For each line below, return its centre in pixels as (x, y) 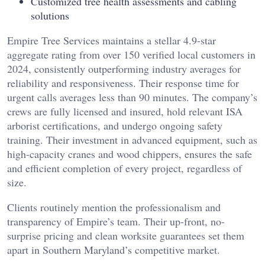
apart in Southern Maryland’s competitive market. (114, 249)
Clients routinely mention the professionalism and (114, 207)
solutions (50, 15)
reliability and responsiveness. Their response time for (123, 83)
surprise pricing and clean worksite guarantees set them (126, 235)
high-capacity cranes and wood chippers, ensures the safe (130, 153)
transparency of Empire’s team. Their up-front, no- (116, 221)
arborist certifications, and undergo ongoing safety (115, 125)
